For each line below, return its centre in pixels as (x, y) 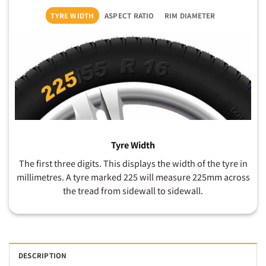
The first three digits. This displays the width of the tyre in (133, 163)
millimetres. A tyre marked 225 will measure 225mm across (133, 176)
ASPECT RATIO (129, 16)
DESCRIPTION (43, 255)
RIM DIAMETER (190, 16)
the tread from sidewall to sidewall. (133, 190)
